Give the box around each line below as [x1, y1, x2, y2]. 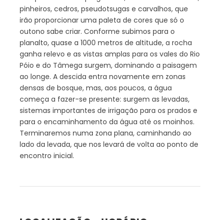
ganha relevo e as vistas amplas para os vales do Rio [20, 49, 200, 59]
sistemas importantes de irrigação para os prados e [20, 106, 197, 115]
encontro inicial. [20, 151, 74, 161]
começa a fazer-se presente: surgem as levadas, [20, 94, 190, 104]
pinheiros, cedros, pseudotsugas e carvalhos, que [20, 4, 188, 14]
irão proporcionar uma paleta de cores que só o [20, 15, 184, 25]
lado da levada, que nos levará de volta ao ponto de [20, 139, 198, 149]
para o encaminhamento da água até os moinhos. [20, 117, 194, 127]
